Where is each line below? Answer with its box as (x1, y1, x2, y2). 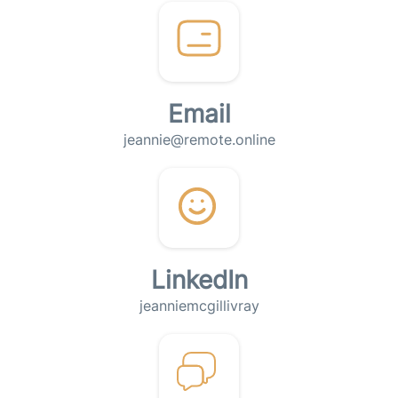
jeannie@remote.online (123, 131, 275, 148)
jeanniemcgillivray (139, 297, 259, 314)
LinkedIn (150, 265, 248, 295)
